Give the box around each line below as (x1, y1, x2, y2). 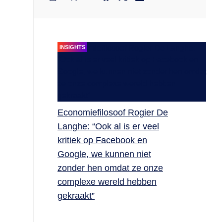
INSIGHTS (59, 44, 85, 50)
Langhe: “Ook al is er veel (57, 121, 159, 131)
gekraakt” (57, 191, 95, 201)
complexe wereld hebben (57, 177, 157, 187)
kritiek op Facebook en (57, 135, 147, 145)
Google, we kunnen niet (57, 149, 151, 159)
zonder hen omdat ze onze (57, 163, 163, 173)
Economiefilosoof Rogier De (57, 108, 168, 117)
